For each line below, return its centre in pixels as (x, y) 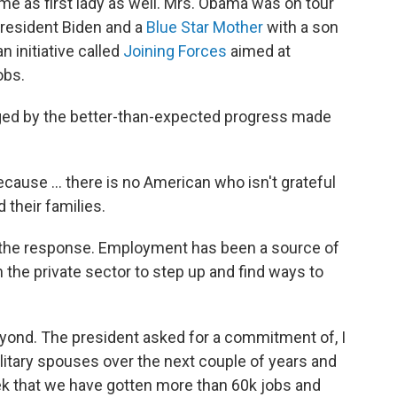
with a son (301, 27)
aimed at (259, 51)
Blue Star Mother (205, 27)
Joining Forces (175, 51)
